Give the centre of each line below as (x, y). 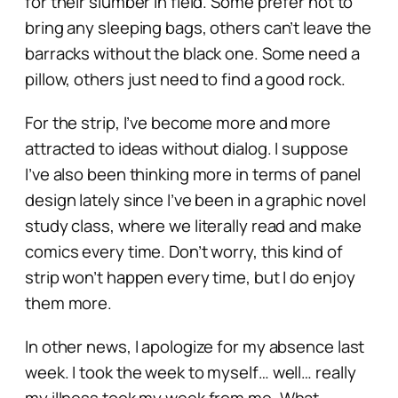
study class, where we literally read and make (193, 225)
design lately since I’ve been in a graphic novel (196, 199)
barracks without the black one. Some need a (192, 53)
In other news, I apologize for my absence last (195, 346)
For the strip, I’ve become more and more (178, 122)
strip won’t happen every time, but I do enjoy (190, 277)
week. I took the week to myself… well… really (191, 372)
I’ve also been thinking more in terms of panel (193, 174)
